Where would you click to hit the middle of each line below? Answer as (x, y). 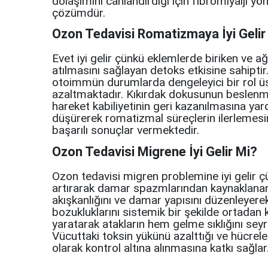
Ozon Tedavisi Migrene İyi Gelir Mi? (155, 151)
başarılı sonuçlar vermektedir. (126, 130)
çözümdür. (79, 13)
